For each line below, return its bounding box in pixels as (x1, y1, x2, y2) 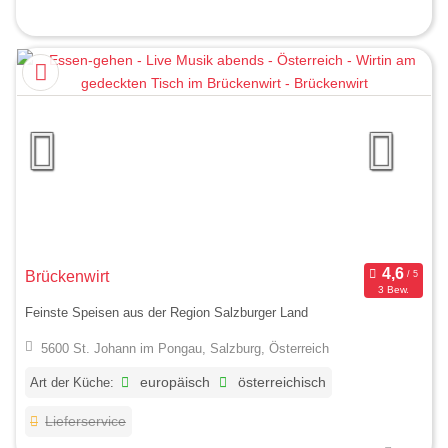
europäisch (136, 374, 211, 390)
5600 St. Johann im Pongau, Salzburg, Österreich (40, 340, 329, 356)
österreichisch (234, 374, 327, 390)
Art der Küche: (30, 374, 114, 390)
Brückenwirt (25, 267, 109, 285)
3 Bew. (377, 283, 409, 295)
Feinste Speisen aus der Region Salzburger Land (25, 305, 308, 321)
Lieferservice (45, 413, 127, 429)
